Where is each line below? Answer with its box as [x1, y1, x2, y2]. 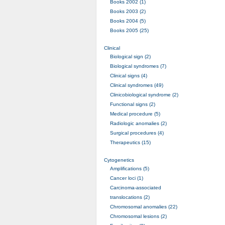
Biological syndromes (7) [109, 63, 166, 69]
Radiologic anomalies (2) [109, 120, 167, 126]
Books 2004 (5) [109, 18, 146, 24]
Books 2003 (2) [109, 8, 146, 14]
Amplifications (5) [109, 165, 149, 171]
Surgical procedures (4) [109, 130, 164, 136]
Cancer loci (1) [109, 175, 143, 181]
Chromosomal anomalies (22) [109, 203, 177, 209]
